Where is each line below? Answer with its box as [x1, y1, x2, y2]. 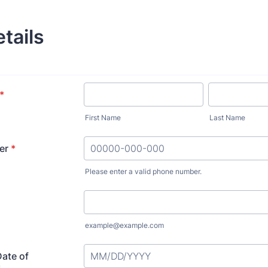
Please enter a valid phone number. [85, 167, 202, 176]
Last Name [209, 113, 245, 122]
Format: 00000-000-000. [83, 175, 197, 187]
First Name [85, 113, 121, 122]
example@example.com [85, 221, 164, 230]
